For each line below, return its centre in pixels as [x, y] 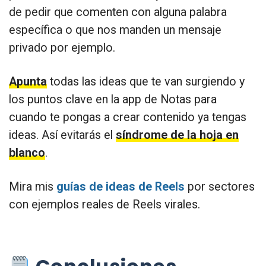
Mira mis [33, 186]
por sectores [220, 186]
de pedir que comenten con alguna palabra [118, 12]
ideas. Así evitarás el [62, 135]
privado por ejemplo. [62, 47]
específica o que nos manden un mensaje [115, 30]
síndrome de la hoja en [177, 135]
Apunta [28, 81]
